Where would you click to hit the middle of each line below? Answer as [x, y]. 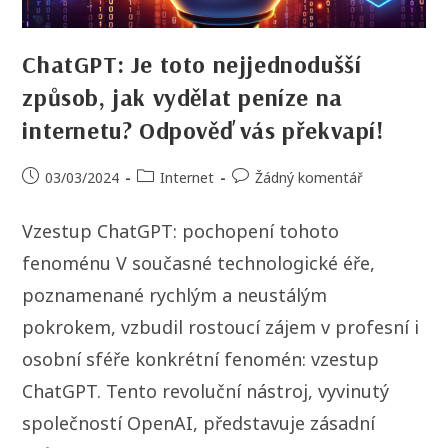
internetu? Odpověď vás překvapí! [203, 130]
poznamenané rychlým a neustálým [175, 295]
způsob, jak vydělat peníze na [182, 97]
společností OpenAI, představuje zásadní [199, 423]
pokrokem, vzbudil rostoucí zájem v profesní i [221, 327]
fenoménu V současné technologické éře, [199, 263]
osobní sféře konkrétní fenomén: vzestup [201, 359]
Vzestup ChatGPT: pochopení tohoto [181, 231]
